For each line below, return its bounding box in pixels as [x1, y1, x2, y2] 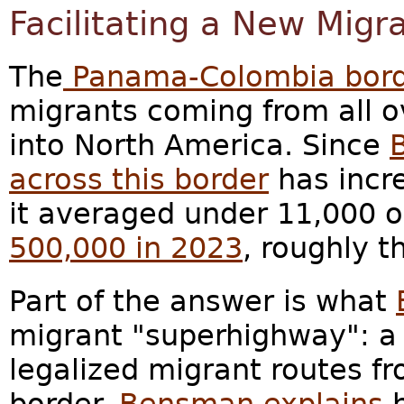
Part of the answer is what [9, 285, 396, 318]
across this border [9, 163, 269, 197]
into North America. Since [9, 129, 390, 162]
